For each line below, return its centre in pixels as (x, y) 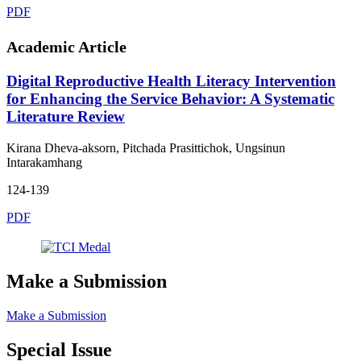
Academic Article (66, 46)
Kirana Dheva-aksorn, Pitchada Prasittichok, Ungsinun (146, 148)
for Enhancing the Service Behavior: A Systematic (170, 99)
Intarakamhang (44, 163)
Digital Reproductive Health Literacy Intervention (171, 81)
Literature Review (66, 117)
